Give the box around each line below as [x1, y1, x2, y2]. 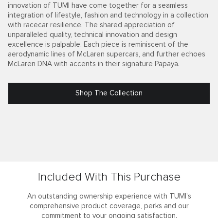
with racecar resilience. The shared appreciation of [8, 21, 175, 29]
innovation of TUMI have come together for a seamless [8, 2, 188, 10]
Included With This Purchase [37, 171, 181, 183]
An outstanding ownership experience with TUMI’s [27, 193, 191, 200]
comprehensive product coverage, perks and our [29, 202, 189, 210]
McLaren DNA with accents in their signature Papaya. [8, 60, 180, 68]
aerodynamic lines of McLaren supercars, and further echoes [8, 51, 205, 58]
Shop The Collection [75, 90, 143, 97]
